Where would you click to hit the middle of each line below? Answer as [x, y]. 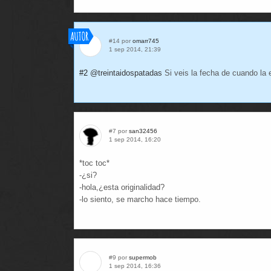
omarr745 [146, 41]
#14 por [121, 41]
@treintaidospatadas [126, 73]
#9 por [119, 257]
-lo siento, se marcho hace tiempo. [140, 199]
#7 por [119, 131]
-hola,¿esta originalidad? [122, 187]
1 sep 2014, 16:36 [135, 266]
